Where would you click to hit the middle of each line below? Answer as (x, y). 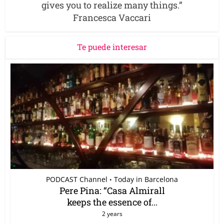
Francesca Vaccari (112, 17)
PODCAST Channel (77, 179)
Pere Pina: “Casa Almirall (112, 190)
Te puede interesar (112, 46)
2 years (112, 213)
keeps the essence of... (112, 202)
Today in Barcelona (146, 179)
